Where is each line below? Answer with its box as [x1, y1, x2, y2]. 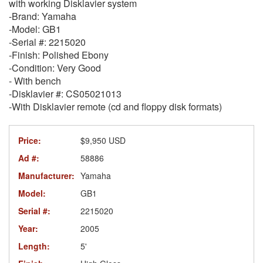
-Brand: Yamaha [9, 9, 76, 23]
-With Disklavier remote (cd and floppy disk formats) [9, 100, 222, 114]
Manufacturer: [18, 170, 75, 182]
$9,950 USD [80, 134, 126, 147]
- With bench [9, 74, 61, 88]
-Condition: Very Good [9, 61, 101, 75]
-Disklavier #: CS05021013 [9, 87, 122, 101]
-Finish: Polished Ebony [9, 48, 109, 62]
